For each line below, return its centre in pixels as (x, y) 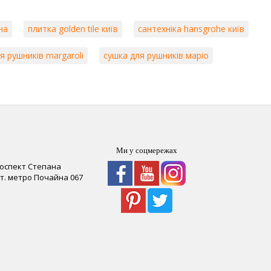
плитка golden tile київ (73, 29)
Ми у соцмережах (147, 150)
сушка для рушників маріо (156, 55)
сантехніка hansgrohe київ (191, 29)
